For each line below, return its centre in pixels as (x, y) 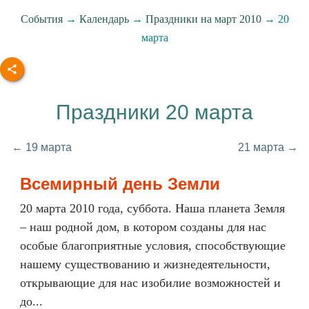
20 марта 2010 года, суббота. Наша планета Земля (152, 208)
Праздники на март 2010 (203, 19)
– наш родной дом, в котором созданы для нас (143, 227)
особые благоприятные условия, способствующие (153, 246)
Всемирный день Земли (120, 184)
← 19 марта (41, 147)
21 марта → (268, 147)
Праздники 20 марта (154, 112)
